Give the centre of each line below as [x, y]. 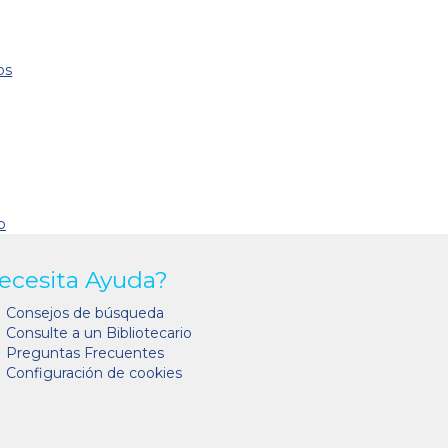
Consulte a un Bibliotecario [99, 333]
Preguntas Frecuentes [85, 353]
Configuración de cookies [94, 373]
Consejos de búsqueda [85, 313]
